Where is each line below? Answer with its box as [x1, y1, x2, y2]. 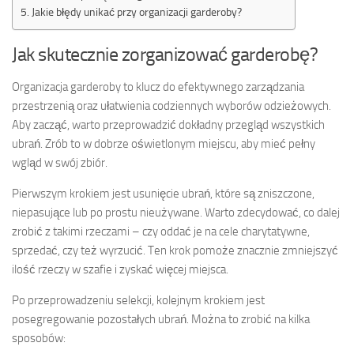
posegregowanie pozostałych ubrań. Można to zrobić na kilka [12, 311, 310, 326]
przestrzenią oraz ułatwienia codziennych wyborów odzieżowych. [12, 98, 331, 113]
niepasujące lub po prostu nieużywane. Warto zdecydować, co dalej [12, 205, 340, 220]
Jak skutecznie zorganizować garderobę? [12, 42, 318, 66]
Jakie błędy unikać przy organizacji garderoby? [31, 5, 242, 18]
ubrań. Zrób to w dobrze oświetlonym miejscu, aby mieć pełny [12, 136, 315, 151]
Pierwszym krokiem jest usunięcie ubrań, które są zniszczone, [12, 186, 314, 201]
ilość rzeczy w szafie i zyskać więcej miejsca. [12, 262, 228, 277]
